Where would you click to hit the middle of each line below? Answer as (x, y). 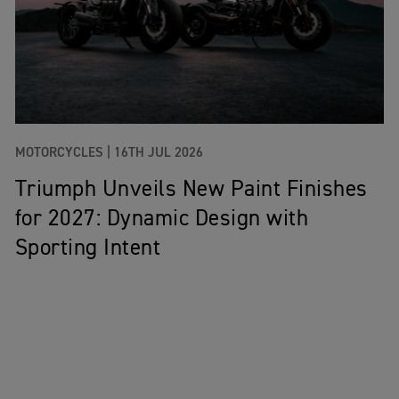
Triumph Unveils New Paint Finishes (191, 191)
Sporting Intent (88, 249)
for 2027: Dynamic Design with (162, 220)
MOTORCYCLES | (62, 153)
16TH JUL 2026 (158, 153)
